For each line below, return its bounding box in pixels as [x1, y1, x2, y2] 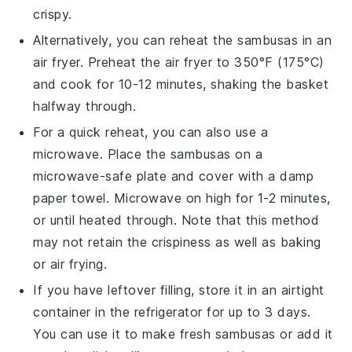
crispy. [33, 5, 72, 22]
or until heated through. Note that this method [33, 211, 320, 228]
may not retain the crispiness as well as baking [33, 233, 321, 250]
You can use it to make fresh [33, 325, 215, 342]
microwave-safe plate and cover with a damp [33, 167, 314, 184]
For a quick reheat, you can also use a [33, 123, 269, 140]
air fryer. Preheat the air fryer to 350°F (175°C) [33, 53, 324, 70]
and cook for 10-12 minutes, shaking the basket [33, 75, 329, 92]
